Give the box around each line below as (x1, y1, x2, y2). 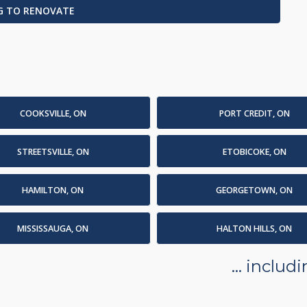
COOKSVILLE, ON (19, 107, 86, 119)
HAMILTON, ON (22, 184, 84, 197)
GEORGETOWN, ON (216, 184, 293, 197)
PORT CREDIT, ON (219, 107, 290, 119)
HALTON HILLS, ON (217, 223, 292, 235)
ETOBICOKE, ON (222, 145, 286, 158)
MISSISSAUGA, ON (17, 223, 88, 235)
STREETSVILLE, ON (16, 145, 89, 158)
